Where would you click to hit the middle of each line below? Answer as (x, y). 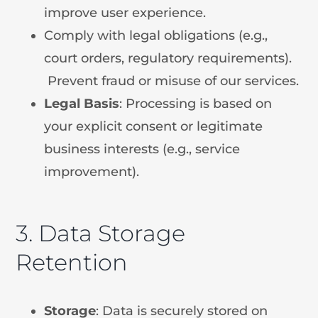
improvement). (92, 171)
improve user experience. (125, 12)
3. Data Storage (101, 233)
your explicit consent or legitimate (154, 126)
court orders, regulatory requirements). (168, 58)
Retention (72, 262)
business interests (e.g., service (142, 149)
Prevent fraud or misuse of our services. (172, 81)
